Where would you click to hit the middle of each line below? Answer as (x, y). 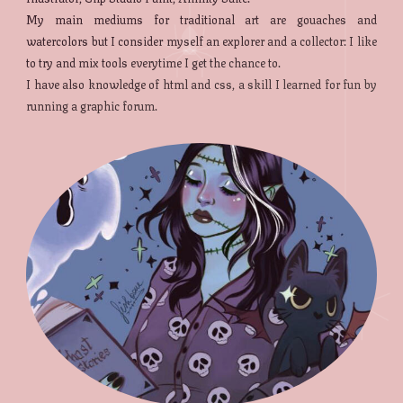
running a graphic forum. (92, 106)
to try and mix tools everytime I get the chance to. (154, 63)
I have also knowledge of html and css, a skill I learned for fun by (201, 84)
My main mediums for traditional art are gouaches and (201, 19)
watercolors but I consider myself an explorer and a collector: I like (201, 41)
